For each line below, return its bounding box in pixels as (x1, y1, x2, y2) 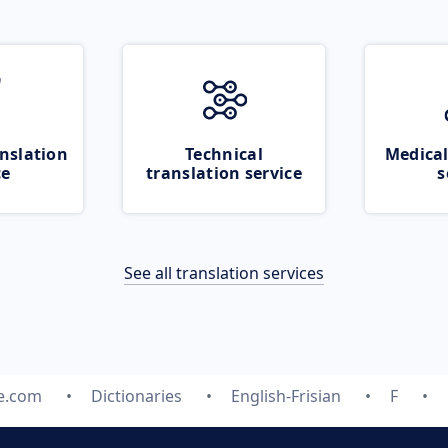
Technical (185, 143, 263, 165)
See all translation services (124, 262, 324, 284)
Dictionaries (90, 385, 182, 407)
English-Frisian (230, 385, 341, 407)
